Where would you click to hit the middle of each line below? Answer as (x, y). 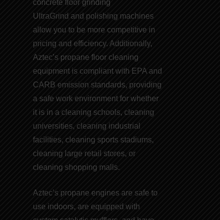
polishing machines (120, 16)
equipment (52, 71)
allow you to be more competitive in (94, 29)
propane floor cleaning (100, 57)
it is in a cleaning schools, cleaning (94, 112)
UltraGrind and (60, 16)
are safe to (139, 192)
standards (108, 84)
